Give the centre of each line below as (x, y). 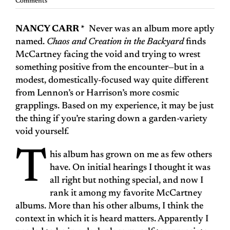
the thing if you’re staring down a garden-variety (111, 119)
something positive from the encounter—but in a (110, 68)
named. (31, 42)
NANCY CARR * (50, 30)
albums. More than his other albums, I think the (109, 207)
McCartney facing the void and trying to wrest (108, 55)
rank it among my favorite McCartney (126, 194)
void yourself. (42, 132)
